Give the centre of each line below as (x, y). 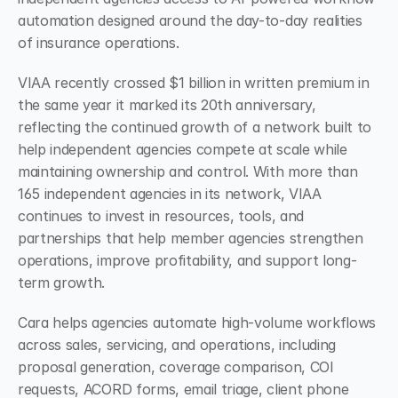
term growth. (62, 283)
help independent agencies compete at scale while (183, 149)
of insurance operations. (99, 43)
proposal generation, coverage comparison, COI (176, 367)
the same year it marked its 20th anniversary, (167, 105)
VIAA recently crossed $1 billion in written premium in (194, 83)
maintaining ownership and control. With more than (188, 171)
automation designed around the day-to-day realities (190, 20)
